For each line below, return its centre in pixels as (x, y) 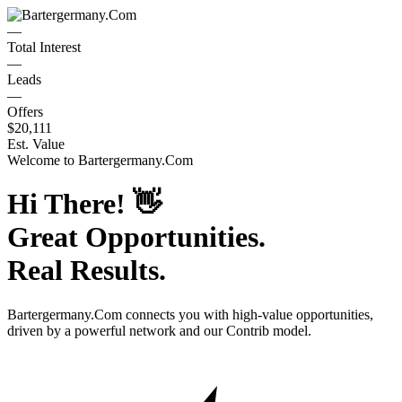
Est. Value (36, 144)
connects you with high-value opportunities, (248, 314)
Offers (25, 112)
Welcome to (43, 160)
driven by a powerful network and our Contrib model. (159, 330)
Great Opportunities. (136, 237)
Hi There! (70, 204)
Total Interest (44, 47)
